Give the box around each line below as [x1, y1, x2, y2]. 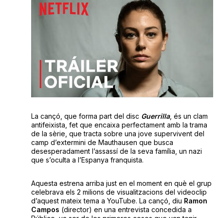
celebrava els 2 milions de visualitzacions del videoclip [31, 187, 207, 196]
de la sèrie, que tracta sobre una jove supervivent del [31, 129, 204, 138]
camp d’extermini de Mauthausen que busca [31, 138, 173, 146]
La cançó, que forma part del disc [31, 111, 141, 120]
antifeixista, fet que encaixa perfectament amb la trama [31, 120, 207, 129]
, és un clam [169, 111, 208, 120]
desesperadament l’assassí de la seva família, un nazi [31, 146, 202, 155]
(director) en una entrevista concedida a [59, 205, 192, 214]
